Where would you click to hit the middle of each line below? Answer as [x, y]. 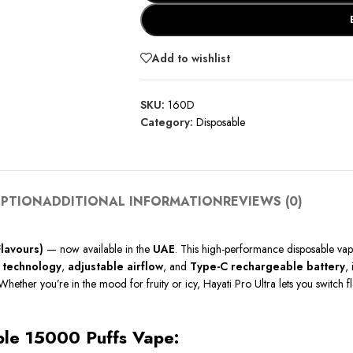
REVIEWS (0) [263, 201]
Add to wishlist [191, 58]
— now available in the [98, 249]
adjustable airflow [115, 266]
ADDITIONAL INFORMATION [133, 201]
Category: [166, 122]
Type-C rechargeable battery [268, 266]
